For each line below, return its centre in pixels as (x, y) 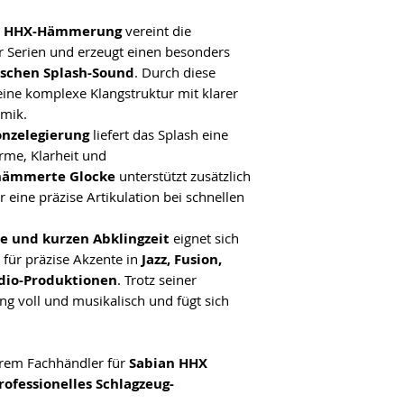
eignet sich (204, 238)
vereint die (156, 30)
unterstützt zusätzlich (183, 175)
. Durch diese (175, 72)
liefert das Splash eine (159, 134)
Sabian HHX (168, 363)
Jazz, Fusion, (182, 259)
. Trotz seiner (157, 279)
